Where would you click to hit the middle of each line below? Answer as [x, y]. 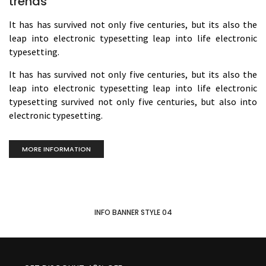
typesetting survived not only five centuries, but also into [133, 101]
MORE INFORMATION [56, 149]
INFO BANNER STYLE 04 [133, 212]
